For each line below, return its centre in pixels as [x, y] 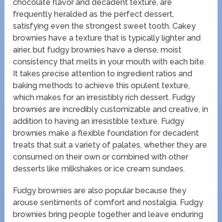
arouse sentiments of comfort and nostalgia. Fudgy [108, 203]
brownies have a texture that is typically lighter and [107, 38]
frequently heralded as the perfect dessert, [94, 14]
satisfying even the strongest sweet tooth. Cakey [105, 26]
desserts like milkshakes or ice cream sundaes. [99, 169]
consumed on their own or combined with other [101, 157]
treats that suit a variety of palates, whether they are [110, 145]
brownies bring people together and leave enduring [108, 215]
